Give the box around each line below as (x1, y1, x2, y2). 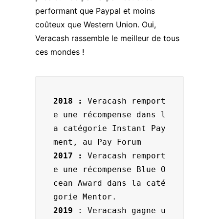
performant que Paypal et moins (35, 6, 155, 16)
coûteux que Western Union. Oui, (35, 20, 156, 29)
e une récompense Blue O (53, 165, 166, 174)
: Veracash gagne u (78, 206, 166, 215)
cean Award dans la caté (53, 178, 166, 188)
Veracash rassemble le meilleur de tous (35, 33, 179, 43)
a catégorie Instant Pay (53, 124, 166, 133)
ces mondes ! (35, 47, 84, 57)
